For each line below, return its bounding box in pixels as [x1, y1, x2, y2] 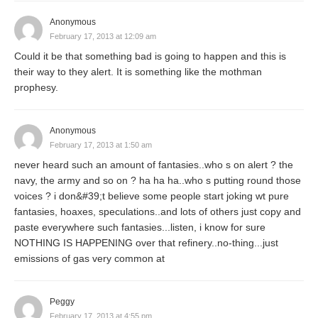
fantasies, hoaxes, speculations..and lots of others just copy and [14, 206, 301, 217]
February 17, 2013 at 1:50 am [50, 141, 152, 149]
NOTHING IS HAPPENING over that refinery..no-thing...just [14, 237, 278, 248]
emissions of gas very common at [14, 253, 165, 264]
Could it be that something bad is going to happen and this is [14, 50, 286, 62]
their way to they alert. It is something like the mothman [14, 66, 262, 77]
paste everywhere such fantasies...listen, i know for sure [14, 221, 265, 233]
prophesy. [14, 82, 58, 93]
